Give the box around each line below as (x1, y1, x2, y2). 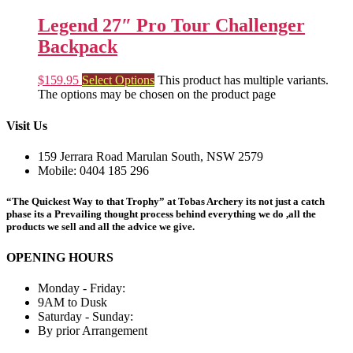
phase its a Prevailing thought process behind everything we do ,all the (6, 207, 316, 220)
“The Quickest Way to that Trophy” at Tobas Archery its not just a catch (6, 195, 325, 207)
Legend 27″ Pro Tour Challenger (38, 15, 305, 36)
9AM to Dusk (38, 295, 107, 310)
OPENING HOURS (6, 251, 113, 265)
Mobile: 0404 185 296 (38, 163, 149, 177)
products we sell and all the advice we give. (6, 220, 195, 232)
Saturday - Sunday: (38, 310, 133, 324)
